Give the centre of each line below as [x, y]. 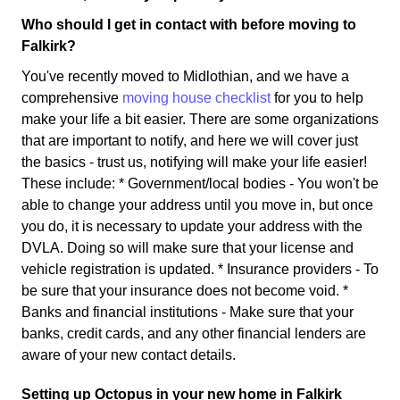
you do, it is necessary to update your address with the [192, 226]
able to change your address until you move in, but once [197, 204]
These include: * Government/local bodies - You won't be [200, 183]
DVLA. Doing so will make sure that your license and [187, 247]
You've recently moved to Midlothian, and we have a [185, 76]
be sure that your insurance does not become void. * [185, 290]
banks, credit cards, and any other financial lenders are [194, 333]
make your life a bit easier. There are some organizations [200, 119]
